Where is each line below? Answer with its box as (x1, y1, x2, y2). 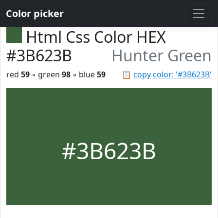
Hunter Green (111, 45, 212, 66)
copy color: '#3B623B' (133, 69, 212, 80)
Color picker (6, 7, 64, 20)
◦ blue (71, 69, 97, 80)
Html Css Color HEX (26, 26, 166, 47)
